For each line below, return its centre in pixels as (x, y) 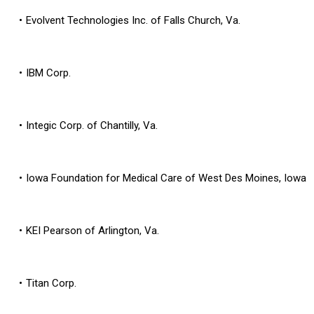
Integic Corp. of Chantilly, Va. (91, 125)
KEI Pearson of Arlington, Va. (92, 231)
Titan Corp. (51, 283)
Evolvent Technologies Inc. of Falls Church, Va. (133, 20)
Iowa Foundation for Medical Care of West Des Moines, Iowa (166, 178)
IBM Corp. (48, 73)
